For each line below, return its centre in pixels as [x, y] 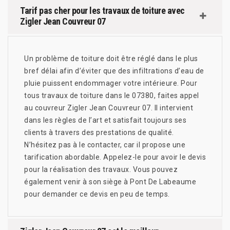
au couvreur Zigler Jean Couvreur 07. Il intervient [109, 108]
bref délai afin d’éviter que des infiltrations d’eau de [114, 71]
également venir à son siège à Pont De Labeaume [110, 181]
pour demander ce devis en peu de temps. [97, 194]
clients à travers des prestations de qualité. [99, 132]
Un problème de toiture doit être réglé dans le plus [111, 58]
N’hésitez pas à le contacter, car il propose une [105, 145]
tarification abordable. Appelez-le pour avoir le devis [115, 157]
